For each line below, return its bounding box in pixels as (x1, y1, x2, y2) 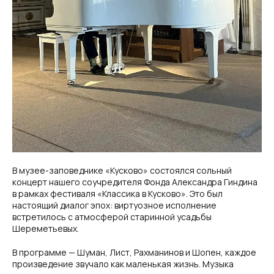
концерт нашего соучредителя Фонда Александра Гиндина (12, 176, 257, 188)
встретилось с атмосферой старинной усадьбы (12, 211, 212, 223)
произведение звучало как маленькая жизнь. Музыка (12, 258, 234, 270)
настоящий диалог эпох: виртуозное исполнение (12, 199, 217, 211)
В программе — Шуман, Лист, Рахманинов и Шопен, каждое (12, 246, 256, 258)
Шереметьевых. (12, 223, 79, 234)
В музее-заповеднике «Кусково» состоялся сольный (12, 165, 232, 176)
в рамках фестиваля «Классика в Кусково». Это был (12, 188, 223, 199)
